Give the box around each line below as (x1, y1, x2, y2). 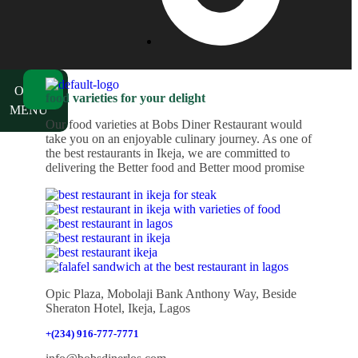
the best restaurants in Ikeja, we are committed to (45, 145, 290, 160)
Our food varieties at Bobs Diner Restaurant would (45, 117, 302, 131)
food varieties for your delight (45, 90, 205, 105)
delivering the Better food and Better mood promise (45, 160, 304, 174)
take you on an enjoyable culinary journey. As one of (45, 131, 312, 145)
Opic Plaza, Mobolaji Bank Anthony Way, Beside (45, 286, 296, 300)
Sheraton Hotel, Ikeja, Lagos (45, 300, 190, 315)
